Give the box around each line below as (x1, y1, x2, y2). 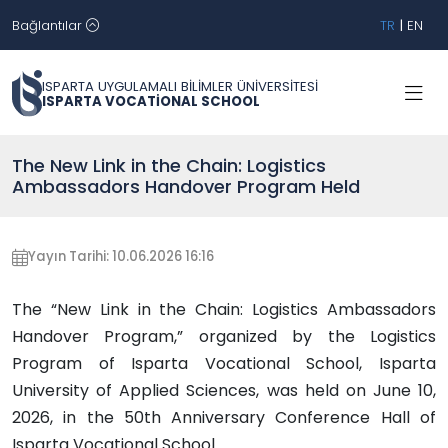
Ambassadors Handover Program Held (12, 174, 360, 199)
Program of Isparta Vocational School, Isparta (12, 352, 436, 375)
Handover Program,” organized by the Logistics (12, 325, 436, 348)
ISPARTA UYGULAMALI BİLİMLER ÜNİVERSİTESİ (42, 76, 318, 96)
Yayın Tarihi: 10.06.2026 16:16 (28, 247, 214, 266)
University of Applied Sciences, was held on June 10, (12, 379, 436, 402)
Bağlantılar (12, 15, 86, 35)
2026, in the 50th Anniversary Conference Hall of (12, 406, 436, 429)
